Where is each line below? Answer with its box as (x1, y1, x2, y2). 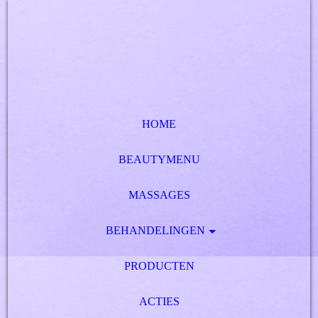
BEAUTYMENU (118, 153, 200, 165)
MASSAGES (128, 189, 190, 201)
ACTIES (138, 295, 180, 307)
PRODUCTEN (124, 260, 194, 272)
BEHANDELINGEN (106, 224, 205, 236)
